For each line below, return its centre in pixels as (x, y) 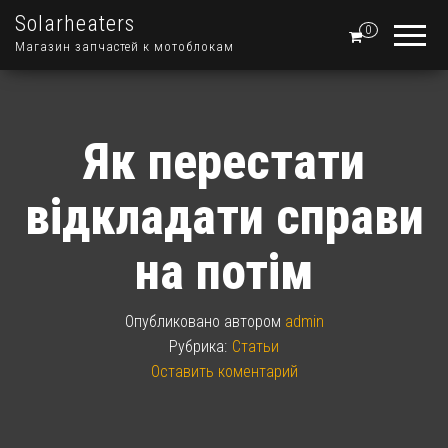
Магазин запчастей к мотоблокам (124, 46)
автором (254, 321)
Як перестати (224, 161)
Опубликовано (174, 321)
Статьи (255, 346)
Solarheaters (75, 23)
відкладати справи (224, 216)
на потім (224, 271)
